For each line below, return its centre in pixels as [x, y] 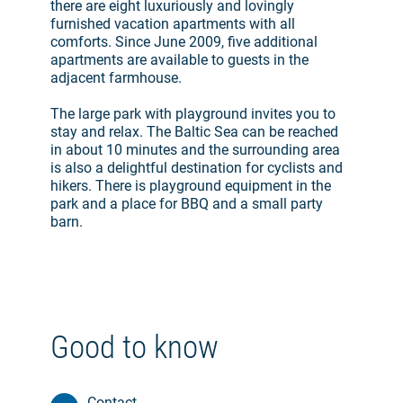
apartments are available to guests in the [179, 60]
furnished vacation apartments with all [173, 24]
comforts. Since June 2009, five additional [184, 42]
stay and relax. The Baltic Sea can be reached [194, 132]
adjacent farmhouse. [116, 78]
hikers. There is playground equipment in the [191, 186]
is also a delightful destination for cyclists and [197, 168]
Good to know [134, 348]
